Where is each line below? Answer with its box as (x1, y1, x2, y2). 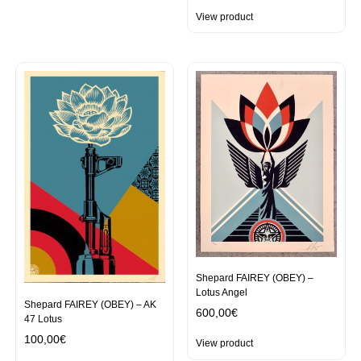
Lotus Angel (196, 287, 248, 299)
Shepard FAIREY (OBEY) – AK (24, 298, 157, 310)
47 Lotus (24, 313, 63, 325)
